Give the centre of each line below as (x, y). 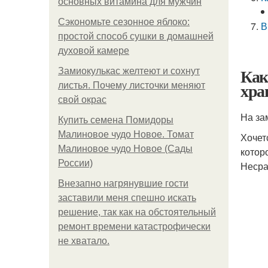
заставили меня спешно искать (127, 198)
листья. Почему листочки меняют (132, 85)
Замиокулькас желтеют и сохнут (129, 71)
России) (75, 163)
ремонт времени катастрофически (134, 226)
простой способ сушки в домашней (136, 36)
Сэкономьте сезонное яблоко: (124, 22)
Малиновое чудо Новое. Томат (126, 134)
